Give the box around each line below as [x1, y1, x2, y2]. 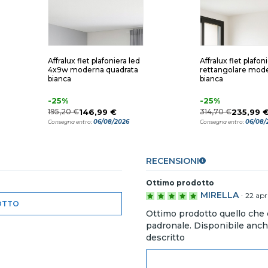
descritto [146, 232, 185, 243]
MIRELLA [200, 190, 239, 200]
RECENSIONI [146, 156, 199, 166]
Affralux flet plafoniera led [48, 56, 140, 65]
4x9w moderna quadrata [48, 65, 138, 74]
